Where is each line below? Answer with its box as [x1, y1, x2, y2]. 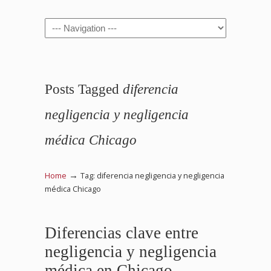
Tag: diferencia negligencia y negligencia [80, 171, 224, 181]
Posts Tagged [45, 81, 123, 97]
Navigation [45, 20, 85, 30]
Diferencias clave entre [45, 224, 198, 242]
